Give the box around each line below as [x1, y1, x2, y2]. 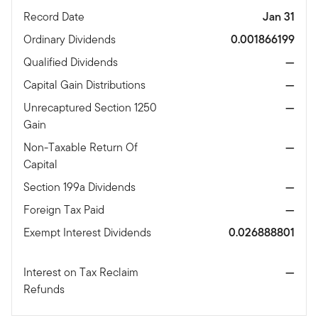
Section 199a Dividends [23, 178, 138, 195]
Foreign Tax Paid [23, 201, 107, 218]
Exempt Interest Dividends [23, 224, 151, 241]
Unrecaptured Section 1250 [23, 99, 157, 116]
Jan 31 [263, 8, 295, 25]
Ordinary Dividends [23, 31, 119, 48]
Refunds [23, 280, 67, 297]
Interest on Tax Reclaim [23, 263, 138, 280]
